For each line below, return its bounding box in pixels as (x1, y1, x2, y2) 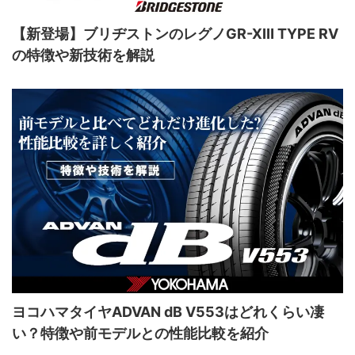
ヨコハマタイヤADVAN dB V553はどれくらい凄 (12, 303, 324, 321)
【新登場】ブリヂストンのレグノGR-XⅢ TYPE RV (12, 25, 338, 42)
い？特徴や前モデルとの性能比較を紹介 (12, 325, 269, 342)
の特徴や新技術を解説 (12, 46, 155, 63)
